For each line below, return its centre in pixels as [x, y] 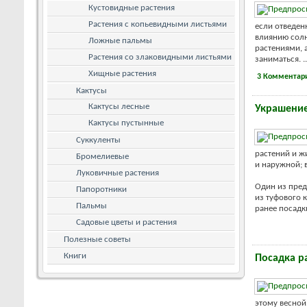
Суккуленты [98, 140]
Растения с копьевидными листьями [158, 24]
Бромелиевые [102, 156]
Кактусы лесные [119, 106]
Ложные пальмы [120, 40]
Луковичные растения [118, 173]
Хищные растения [122, 73]
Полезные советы [97, 239]
